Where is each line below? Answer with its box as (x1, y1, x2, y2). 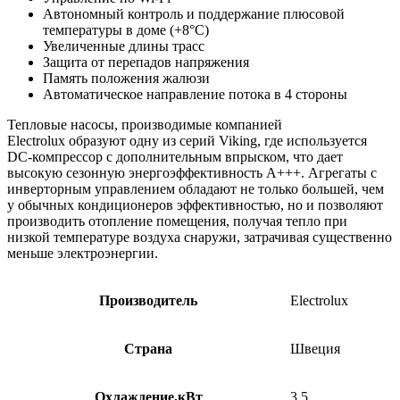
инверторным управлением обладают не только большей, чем (7, 181, 384, 197)
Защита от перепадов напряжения (43, 54, 249, 71)
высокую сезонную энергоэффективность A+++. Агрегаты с (7, 165, 377, 181)
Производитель (99, 293, 197, 309)
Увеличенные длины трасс (43, 38, 204, 54)
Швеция (290, 341, 340, 357)
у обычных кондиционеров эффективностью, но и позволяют (7, 197, 383, 213)
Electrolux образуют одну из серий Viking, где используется (7, 133, 367, 149)
